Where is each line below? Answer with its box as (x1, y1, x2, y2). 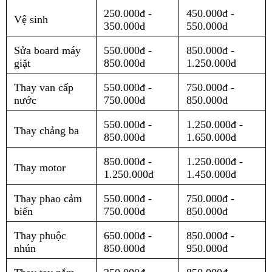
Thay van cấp (14, 81, 74, 94)
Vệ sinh (14, 13, 49, 26)
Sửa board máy (14, 44, 81, 57)
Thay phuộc (14, 229, 67, 242)
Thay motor (14, 161, 66, 174)
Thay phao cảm (14, 192, 83, 205)
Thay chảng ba (14, 124, 80, 137)
